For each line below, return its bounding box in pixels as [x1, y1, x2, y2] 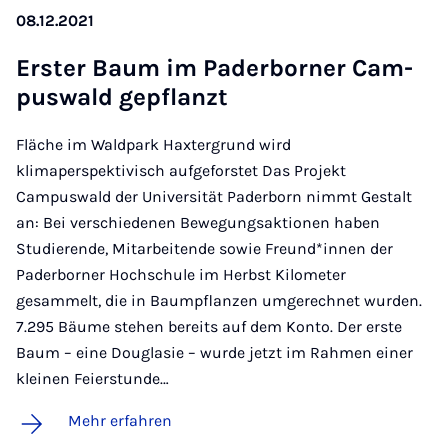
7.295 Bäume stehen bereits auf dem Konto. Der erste [16, 316, 402, 336]
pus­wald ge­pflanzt [16, 82, 228, 111]
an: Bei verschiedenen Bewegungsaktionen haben [16, 212, 380, 232]
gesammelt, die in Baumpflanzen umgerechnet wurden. [16, 290, 422, 310]
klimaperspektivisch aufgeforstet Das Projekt [16, 160, 346, 180]
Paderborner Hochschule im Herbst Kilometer [16, 264, 346, 284]
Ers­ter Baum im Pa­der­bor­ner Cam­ [16, 53, 413, 82]
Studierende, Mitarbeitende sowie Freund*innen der [16, 238, 393, 258]
